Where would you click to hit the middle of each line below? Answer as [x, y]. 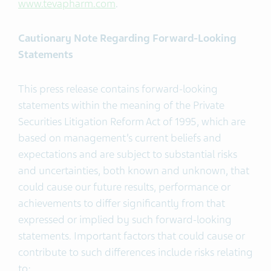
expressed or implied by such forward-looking [125, 220]
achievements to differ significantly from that [122, 203]
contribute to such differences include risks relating [135, 252]
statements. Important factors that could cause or [132, 236]
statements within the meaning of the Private [121, 105]
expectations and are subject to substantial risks [128, 154]
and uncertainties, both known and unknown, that [134, 171]
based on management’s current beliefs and [120, 138]
